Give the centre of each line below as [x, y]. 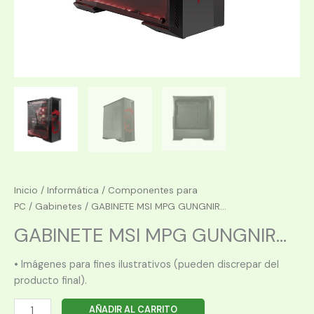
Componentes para [153, 191]
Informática [73, 191]
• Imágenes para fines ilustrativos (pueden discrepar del [146, 264]
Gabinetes [59, 207]
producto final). [50, 280]
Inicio [26, 191]
